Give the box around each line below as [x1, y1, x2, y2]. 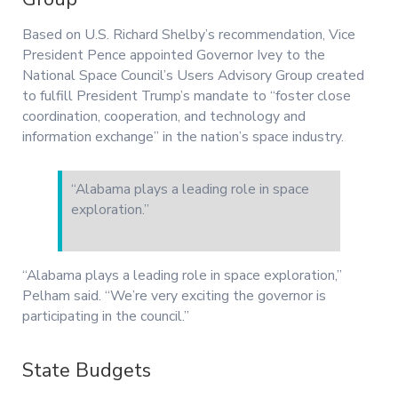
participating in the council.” [22, 306, 189, 326]
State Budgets [22, 357, 151, 385]
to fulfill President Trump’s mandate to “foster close [22, 86, 351, 107]
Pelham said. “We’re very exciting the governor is [22, 285, 326, 306]
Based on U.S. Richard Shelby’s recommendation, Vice [22, 25, 355, 45]
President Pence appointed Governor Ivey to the [22, 45, 325, 66]
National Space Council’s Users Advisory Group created [22, 66, 364, 86]
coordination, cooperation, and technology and [22, 107, 306, 127]
